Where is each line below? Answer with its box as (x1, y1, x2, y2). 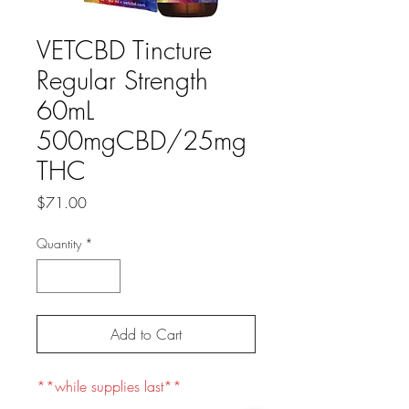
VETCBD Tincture (37, 33, 212, 67)
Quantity (37, 235, 81, 252)
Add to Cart (110, 324, 182, 344)
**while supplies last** (37, 376, 182, 396)
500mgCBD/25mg (37, 123, 246, 157)
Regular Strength (37, 63, 208, 97)
